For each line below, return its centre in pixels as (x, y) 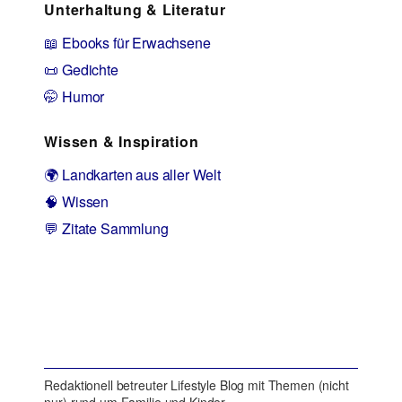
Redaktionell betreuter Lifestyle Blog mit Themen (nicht (197, 385)
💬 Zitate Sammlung (106, 229)
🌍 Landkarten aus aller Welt (132, 175)
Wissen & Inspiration (122, 142)
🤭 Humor (74, 96)
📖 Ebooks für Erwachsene (127, 42)
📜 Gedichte (81, 69)
